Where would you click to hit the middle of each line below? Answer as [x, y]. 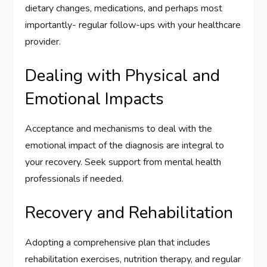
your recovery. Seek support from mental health [123, 162]
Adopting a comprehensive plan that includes [118, 243]
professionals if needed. [74, 179]
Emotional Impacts [95, 99]
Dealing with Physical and [123, 76]
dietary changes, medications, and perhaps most [124, 9]
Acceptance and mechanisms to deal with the [119, 129]
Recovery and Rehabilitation [129, 213]
